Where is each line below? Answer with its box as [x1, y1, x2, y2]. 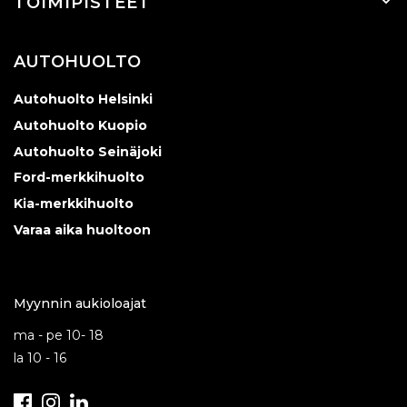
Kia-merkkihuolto [14, 195, 134, 213]
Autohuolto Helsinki [14, 90, 153, 107]
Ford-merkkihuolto [14, 169, 144, 186]
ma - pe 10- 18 [14, 326, 104, 343]
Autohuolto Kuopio [14, 116, 147, 134]
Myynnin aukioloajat [14, 294, 146, 312]
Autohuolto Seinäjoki [14, 143, 162, 160]
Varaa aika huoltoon [14, 221, 151, 238]
